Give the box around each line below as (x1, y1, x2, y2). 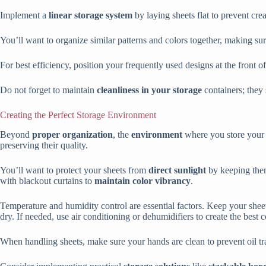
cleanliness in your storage (97, 84, 202, 95)
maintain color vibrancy (94, 175, 191, 186)
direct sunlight (148, 164, 206, 175)
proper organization (32, 129, 113, 140)
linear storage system (49, 9, 132, 20)
